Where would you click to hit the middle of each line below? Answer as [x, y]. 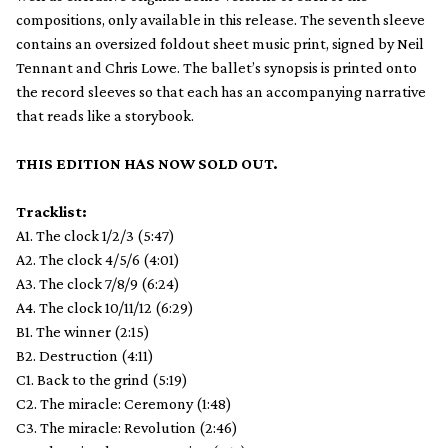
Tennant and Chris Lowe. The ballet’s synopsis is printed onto [216, 67]
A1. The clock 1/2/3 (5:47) [95, 235]
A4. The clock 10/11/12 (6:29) [105, 307]
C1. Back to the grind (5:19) [102, 379]
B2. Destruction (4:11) [85, 355]
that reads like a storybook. [105, 115]
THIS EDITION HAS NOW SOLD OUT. [147, 163]
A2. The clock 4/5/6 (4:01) [98, 259]
